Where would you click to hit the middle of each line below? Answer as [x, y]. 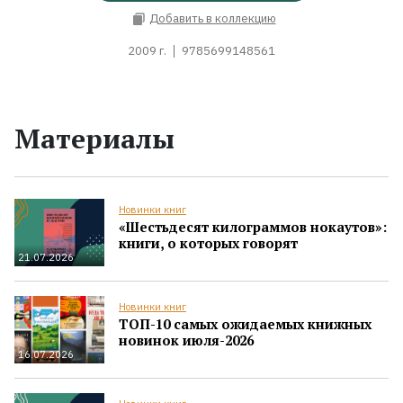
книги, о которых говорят [208, 242]
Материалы [94, 138]
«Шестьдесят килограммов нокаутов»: [253, 226]
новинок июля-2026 [186, 340]
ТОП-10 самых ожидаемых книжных [245, 323]
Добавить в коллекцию [212, 19]
